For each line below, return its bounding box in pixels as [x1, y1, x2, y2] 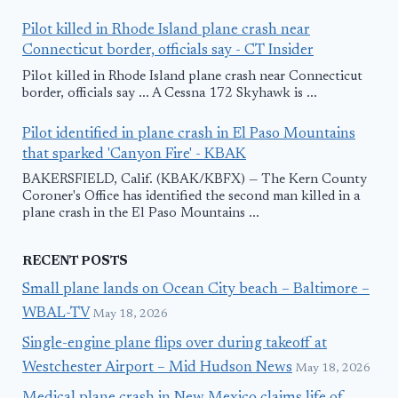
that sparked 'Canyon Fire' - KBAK [22, 147, 246, 163]
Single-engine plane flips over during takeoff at [22, 336, 327, 352]
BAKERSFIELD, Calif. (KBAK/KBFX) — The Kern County [22, 173, 367, 187]
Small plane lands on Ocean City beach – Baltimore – [22, 283, 370, 298]
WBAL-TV [22, 306, 90, 322]
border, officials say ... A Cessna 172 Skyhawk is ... [22, 87, 317, 101]
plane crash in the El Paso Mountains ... [22, 207, 259, 221]
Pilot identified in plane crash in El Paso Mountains [22, 126, 355, 142]
